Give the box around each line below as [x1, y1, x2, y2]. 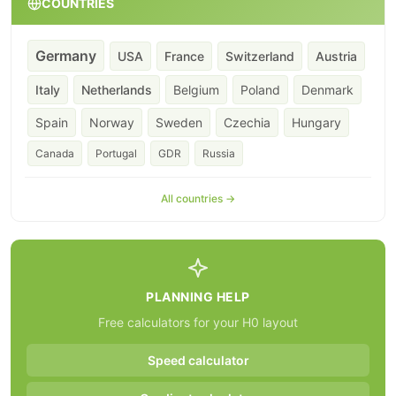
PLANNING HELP [146, 289, 250, 304]
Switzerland [225, 49, 294, 64]
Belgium [173, 82, 219, 97]
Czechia [224, 115, 270, 130]
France [164, 49, 204, 64]
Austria [316, 49, 357, 64]
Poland [240, 82, 280, 97]
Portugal [95, 147, 137, 160]
